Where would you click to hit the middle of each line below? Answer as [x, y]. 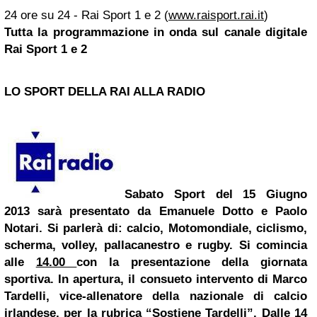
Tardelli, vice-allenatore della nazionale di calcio [156, 296]
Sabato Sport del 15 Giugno [216, 194]
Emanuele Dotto [206, 211]
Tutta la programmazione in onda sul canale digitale [156, 32]
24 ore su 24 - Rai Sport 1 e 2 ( [86, 15]
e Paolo [280, 211]
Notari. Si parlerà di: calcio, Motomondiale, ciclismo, [156, 228]
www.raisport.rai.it [216, 15]
